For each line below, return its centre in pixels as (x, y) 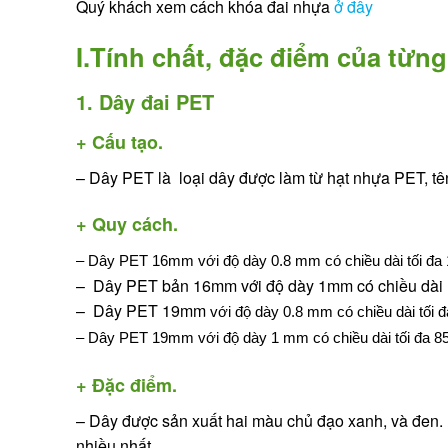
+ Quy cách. (127, 224)
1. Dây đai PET (145, 101)
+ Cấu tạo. (119, 141)
